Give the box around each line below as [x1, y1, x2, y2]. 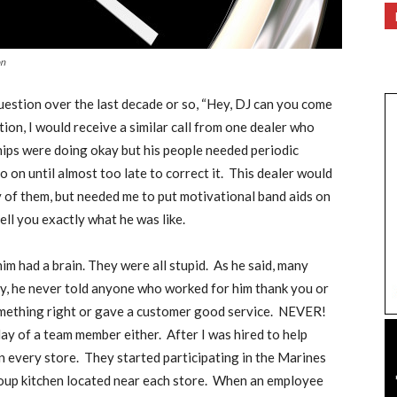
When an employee [213, 372, 323, 388]
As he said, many [214, 257, 308, 273]
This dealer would [229, 165, 332, 181]
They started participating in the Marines [84, 349, 326, 365]
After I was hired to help [167, 326, 307, 342]
